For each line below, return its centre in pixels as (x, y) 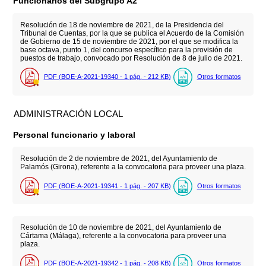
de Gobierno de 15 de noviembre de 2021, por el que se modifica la (129, 41)
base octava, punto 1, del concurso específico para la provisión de (126, 50)
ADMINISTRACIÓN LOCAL (69, 114)
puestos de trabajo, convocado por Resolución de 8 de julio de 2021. (131, 58)
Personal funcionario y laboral (75, 134)
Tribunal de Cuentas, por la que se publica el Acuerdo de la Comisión (132, 33)
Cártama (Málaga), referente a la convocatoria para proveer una (123, 236)
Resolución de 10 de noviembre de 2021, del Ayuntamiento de (121, 228)
